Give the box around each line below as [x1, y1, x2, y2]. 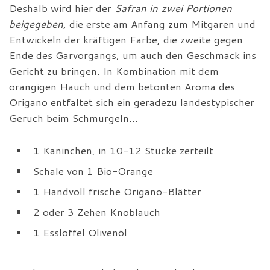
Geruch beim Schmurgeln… [9, 110, 138, 125]
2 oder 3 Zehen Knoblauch [33, 204, 160, 219]
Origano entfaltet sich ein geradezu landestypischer [9, 95, 254, 109]
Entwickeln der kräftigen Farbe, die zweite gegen [9, 32, 243, 46]
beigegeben [9, 16, 63, 31]
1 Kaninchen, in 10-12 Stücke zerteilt [33, 143, 213, 157]
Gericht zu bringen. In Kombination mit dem [9, 63, 219, 78]
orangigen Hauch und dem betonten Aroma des [9, 79, 235, 93]
